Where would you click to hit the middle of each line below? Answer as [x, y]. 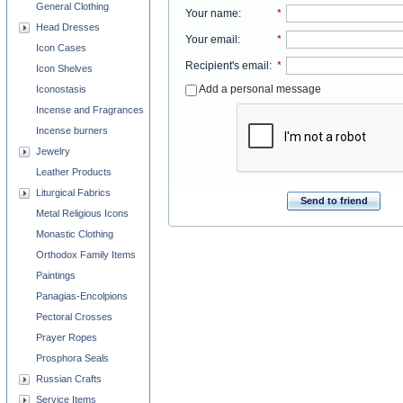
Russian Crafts [69, 379]
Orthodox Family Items [86, 255]
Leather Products [74, 172]
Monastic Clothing [75, 234]
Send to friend [334, 200]
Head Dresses [68, 27]
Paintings [56, 275]
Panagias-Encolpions [82, 296]
